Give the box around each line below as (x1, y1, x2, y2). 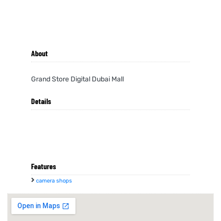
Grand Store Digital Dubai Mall (31, 75, 124, 83)
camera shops (36, 178, 72, 184)
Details (31, 96, 51, 106)
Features (31, 161, 56, 171)
